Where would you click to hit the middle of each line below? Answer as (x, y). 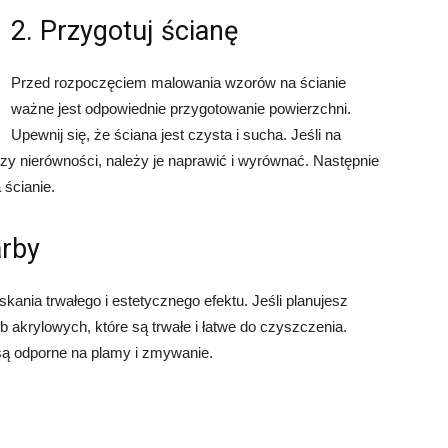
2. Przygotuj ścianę (124, 31)
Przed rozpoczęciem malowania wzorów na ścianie (178, 82)
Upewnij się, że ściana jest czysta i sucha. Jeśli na (176, 134)
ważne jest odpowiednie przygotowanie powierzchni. (181, 108)
